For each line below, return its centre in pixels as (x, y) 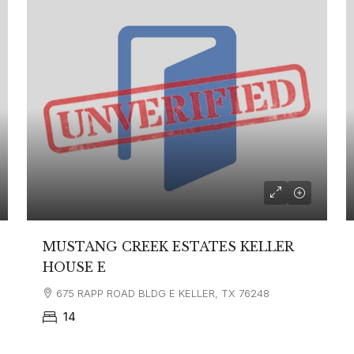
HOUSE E (75, 267)
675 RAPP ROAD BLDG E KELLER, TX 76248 (163, 294)
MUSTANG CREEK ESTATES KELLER (168, 247)
